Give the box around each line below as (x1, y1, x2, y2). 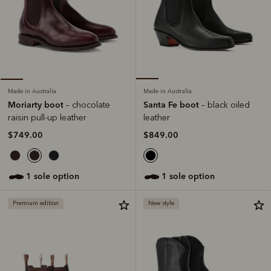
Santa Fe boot (143, 99, 201, 110)
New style (148, 199, 174, 207)
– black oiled (201, 99, 250, 110)
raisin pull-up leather (8, 112, 87, 123)
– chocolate (66, 99, 110, 110)
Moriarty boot (8, 99, 66, 110)
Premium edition (13, 199, 59, 207)
